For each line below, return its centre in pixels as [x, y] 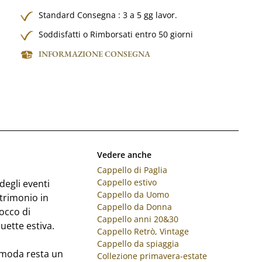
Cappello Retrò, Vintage [143, 231]
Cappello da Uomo [133, 194]
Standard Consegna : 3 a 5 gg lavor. [108, 15]
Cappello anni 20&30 [137, 219]
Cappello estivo [127, 182]
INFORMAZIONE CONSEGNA [95, 54]
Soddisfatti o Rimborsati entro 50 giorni [116, 34]
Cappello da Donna [134, 206]
